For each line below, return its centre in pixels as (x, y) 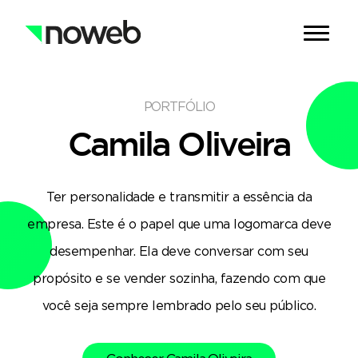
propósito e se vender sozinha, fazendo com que (179, 278)
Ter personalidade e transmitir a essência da (179, 197)
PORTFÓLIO (179, 106)
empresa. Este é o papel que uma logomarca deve (179, 224)
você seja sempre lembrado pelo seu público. (179, 305)
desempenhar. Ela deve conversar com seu (179, 251)
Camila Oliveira (179, 143)
